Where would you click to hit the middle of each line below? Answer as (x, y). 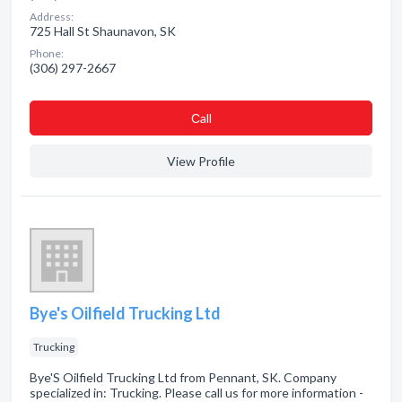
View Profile (201, 161)
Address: (52, 17)
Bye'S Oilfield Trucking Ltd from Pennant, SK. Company (183, 377)
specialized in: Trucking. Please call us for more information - (197, 393)
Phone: (47, 53)
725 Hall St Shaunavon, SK (103, 31)
